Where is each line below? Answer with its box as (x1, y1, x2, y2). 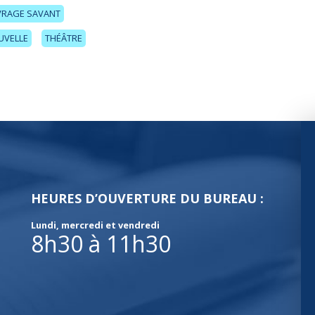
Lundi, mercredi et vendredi (31, 218, 160, 231)
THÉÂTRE (45, 32, 82, 45)
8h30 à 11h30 (31, 228, 171, 259)
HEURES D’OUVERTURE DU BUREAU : (31, 189, 264, 207)
